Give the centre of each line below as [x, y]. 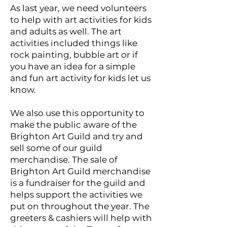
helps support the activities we [76, 194]
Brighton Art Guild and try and [77, 136]
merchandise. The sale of [64, 159]
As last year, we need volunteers [78, 8]
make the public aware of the [73, 124]
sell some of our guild [56, 148]
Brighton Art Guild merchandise [80, 171]
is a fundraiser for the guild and [78, 183]
